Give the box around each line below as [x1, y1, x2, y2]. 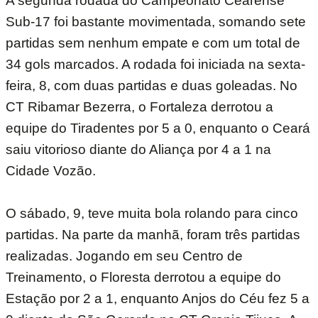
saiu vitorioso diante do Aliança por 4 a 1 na [6, 142, 271, 158]
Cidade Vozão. [6, 163, 96, 179]
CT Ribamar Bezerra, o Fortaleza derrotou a [6, 99, 273, 115]
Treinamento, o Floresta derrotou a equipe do [6, 270, 281, 285]
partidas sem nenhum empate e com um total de [6, 35, 300, 51]
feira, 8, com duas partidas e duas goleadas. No [6, 78, 297, 94]
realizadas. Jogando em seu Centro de [6, 248, 243, 264]
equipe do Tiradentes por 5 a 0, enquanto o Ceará [6, 121, 310, 136]
